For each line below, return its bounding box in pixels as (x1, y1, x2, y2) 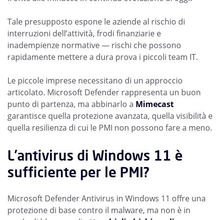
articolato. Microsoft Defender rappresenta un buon (7, 87, 201, 98)
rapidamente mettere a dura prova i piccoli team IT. (7, 52, 198, 62)
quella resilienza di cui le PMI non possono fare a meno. (7, 122, 212, 133)
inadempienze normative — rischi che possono (7, 40, 181, 51)
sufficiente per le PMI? (7, 163, 149, 181)
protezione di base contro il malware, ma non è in (7, 205, 191, 216)
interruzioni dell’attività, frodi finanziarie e (7, 28, 161, 39)
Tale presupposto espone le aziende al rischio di (7, 16, 185, 27)
